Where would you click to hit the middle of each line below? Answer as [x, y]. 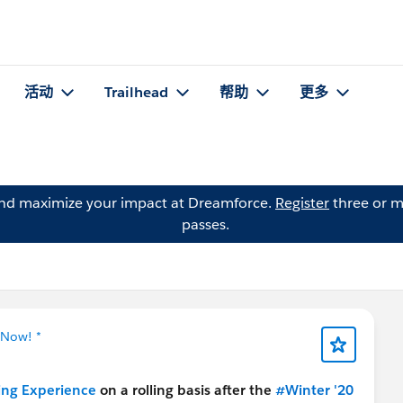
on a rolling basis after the [186, 390]
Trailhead [136, 93]
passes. [205, 224]
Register [302, 203]
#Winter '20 [314, 390]
